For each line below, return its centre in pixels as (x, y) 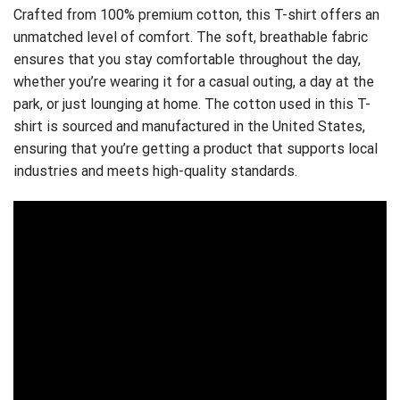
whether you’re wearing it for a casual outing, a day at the (194, 81)
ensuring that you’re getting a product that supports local (196, 148)
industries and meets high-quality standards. (155, 171)
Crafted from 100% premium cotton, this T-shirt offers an (196, 14)
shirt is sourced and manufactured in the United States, (189, 126)
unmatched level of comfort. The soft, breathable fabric (191, 37)
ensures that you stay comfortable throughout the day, (187, 59)
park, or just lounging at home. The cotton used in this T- (192, 104)
